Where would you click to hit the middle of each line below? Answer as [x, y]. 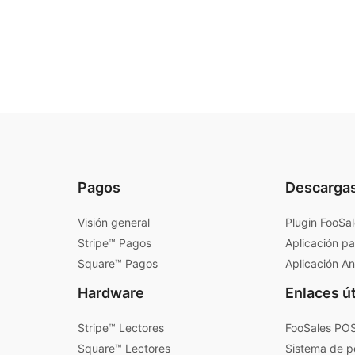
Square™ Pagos [118, 263]
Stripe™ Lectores [121, 327]
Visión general [114, 222]
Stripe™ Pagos [115, 242]
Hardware [111, 292]
